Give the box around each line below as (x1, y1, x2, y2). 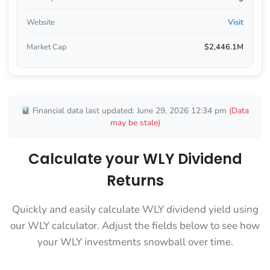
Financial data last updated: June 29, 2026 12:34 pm (30, 105, 230, 117)
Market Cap (26, 41, 66, 52)
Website (26, 16, 55, 28)
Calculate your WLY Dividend (28, 149, 242, 169)
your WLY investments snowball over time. (37, 235, 233, 250)
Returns (106, 171, 164, 191)
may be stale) (110, 117, 160, 129)
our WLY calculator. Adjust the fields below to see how (10, 219, 260, 233)
